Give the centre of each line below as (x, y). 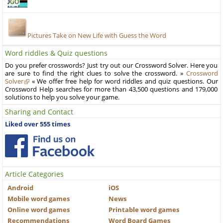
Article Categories (35, 174)
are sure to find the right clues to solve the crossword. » (96, 73)
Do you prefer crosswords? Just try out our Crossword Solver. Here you (111, 65)
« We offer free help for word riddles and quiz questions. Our (124, 81)
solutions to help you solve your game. (62, 97)
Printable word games (144, 210)
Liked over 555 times (38, 124)
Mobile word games (39, 199)
